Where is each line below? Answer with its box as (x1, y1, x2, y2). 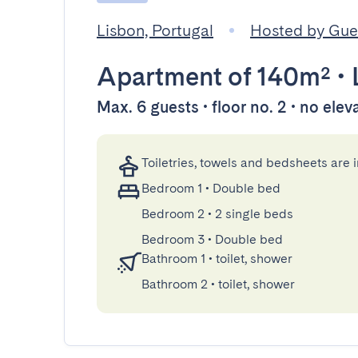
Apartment (97, 61, 222, 92)
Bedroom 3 (141, 232, 205, 247)
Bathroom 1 (141, 251, 205, 266)
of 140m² (222, 61, 331, 92)
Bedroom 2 (141, 206, 205, 221)
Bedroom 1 (141, 181, 202, 196)
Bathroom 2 (141, 276, 208, 292)
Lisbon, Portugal (97, 21, 213, 40)
